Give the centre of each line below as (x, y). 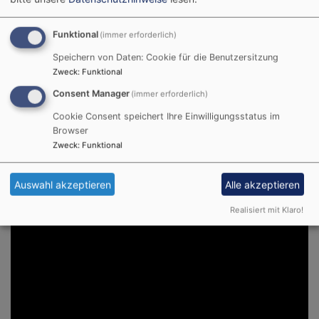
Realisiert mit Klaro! (267, 210)
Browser (70, 130)
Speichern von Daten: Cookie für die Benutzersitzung (166, 57)
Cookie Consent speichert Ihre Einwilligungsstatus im (166, 116)
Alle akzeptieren (263, 184)
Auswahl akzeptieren (62, 184)
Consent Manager (91, 93)
